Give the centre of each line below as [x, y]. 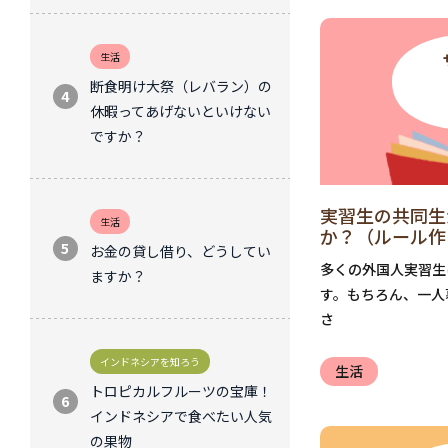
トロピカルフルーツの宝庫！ [181, 390]
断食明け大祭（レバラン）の [181, 85]
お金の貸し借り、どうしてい [180, 250]
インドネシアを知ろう [150, 361]
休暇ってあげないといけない [180, 110]
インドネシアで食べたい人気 [181, 415]
